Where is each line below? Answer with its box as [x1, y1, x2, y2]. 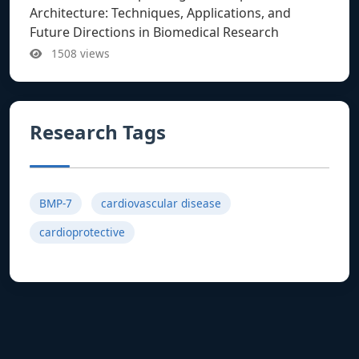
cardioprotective [39, 224, 125, 240]
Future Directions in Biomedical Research [30, 22, 279, 41]
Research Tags [30, 118, 166, 145]
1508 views [48, 45, 110, 61]
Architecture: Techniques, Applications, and [30, 3, 291, 22]
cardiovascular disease [101, 195, 221, 211]
